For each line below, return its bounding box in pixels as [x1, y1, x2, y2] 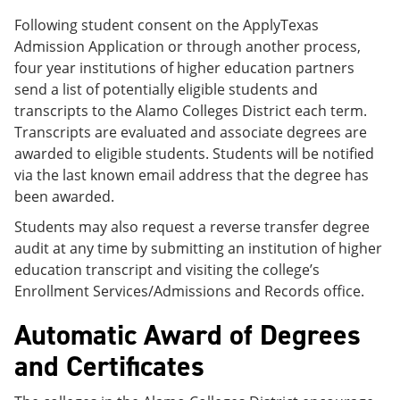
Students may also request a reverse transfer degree [14, 216, 370, 237]
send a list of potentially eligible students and [14, 79, 318, 99]
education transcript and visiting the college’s [14, 259, 320, 279]
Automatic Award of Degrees [14, 315, 361, 354]
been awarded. [14, 186, 114, 206]
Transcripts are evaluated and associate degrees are [14, 121, 367, 142]
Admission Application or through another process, [14, 36, 361, 56]
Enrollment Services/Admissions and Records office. [14, 280, 364, 301]
